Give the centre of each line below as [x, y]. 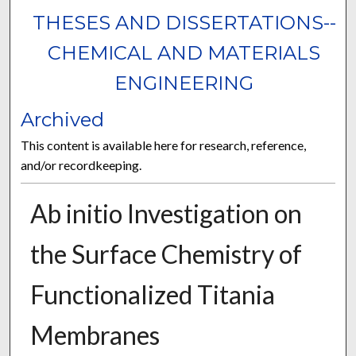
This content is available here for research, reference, [164, 145]
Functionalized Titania [152, 295]
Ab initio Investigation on [166, 214]
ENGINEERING [184, 83]
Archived [63, 120]
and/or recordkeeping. [81, 165]
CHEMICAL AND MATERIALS [184, 53]
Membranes [95, 335]
